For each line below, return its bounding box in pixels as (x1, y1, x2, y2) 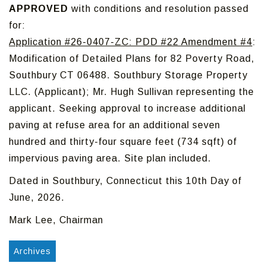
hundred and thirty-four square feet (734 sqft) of (9, 137, 237, 147)
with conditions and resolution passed (68, 4, 249, 14)
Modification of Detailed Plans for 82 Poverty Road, (9, 53, 255, 64)
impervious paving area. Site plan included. (9, 153, 211, 163)
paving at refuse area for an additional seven (9, 120, 220, 130)
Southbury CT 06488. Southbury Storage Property (9, 70, 248, 80)
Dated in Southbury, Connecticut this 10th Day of (9, 176, 242, 186)
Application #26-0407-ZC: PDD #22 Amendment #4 (9, 37, 252, 47)
